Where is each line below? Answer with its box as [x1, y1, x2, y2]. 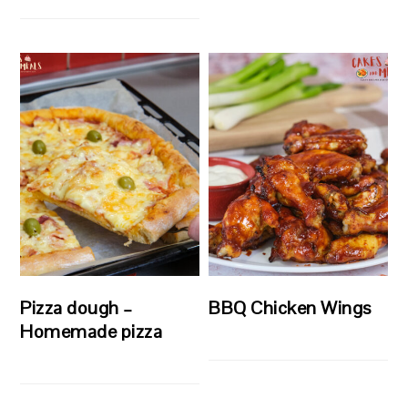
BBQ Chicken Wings [209, 296, 372, 321]
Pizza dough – [20, 296, 133, 321]
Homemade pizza [20, 320, 163, 344]
